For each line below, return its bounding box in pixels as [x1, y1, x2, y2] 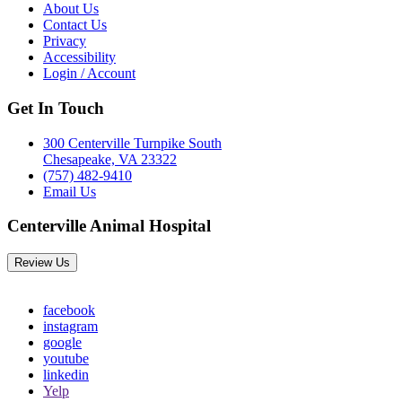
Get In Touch [7, 99, 104, 118]
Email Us [43, 183, 96, 199]
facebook [43, 302, 95, 319]
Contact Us [43, 17, 107, 33]
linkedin [43, 367, 89, 383]
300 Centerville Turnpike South [43, 135, 222, 151]
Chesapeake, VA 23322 [43, 151, 177, 167]
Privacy [43, 33, 86, 49]
